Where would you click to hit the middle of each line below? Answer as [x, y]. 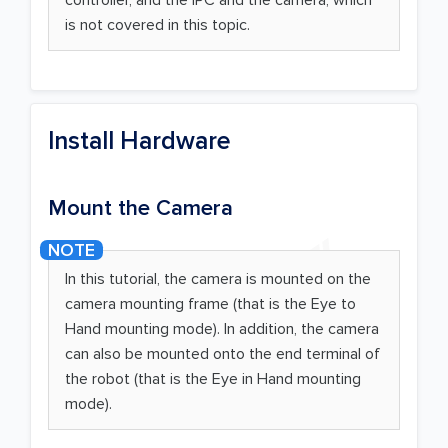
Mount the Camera [140, 209]
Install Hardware [139, 141]
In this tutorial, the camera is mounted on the [218, 279]
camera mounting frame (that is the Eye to [210, 304]
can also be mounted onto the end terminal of [222, 354]
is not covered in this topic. [157, 24]
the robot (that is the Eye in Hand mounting [213, 379]
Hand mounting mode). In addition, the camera [222, 329]
